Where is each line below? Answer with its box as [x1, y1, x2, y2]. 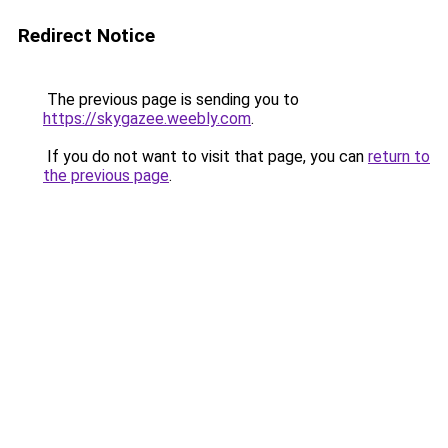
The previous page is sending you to [43, 90, 299, 109]
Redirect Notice [18, 24, 155, 47]
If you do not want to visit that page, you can [43, 147, 368, 166]
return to [368, 147, 430, 166]
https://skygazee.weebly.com [43, 109, 251, 128]
